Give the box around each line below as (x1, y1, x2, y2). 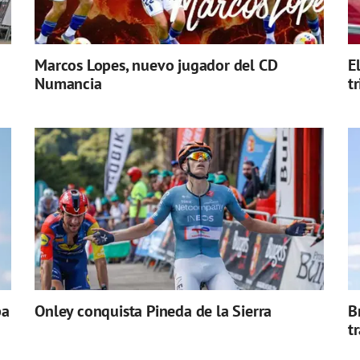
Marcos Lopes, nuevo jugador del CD (35, 55, 278, 76)
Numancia (35, 73, 102, 95)
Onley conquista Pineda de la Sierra (35, 301, 272, 322)
